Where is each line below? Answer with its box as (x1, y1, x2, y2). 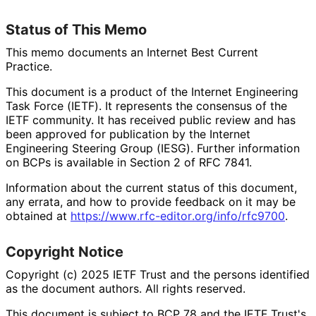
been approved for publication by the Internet (6, 126, 250, 141)
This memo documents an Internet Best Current (6, 44, 258, 59)
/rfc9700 (238, 208, 285, 223)
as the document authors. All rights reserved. (6, 281, 245, 296)
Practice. (6, 59, 51, 73)
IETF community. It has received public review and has (6, 112, 296, 127)
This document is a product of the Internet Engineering (6, 84, 298, 99)
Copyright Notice (6, 243, 123, 260)
